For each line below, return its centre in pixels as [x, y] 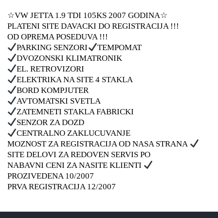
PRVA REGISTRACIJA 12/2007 [62, 187]
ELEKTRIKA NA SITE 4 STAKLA [75, 80]
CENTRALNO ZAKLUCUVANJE [75, 133]
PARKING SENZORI [52, 47]
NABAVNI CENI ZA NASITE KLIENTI [75, 165]
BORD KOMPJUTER [53, 90]
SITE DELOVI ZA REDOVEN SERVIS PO [79, 154]
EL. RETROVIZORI [51, 69]
